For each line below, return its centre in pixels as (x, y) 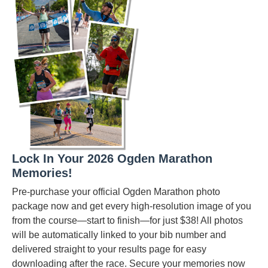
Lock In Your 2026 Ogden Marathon (112, 158)
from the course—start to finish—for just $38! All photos (127, 220)
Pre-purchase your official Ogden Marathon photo (116, 191)
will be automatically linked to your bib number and (119, 234)
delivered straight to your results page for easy (109, 249)
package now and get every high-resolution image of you (132, 206)
